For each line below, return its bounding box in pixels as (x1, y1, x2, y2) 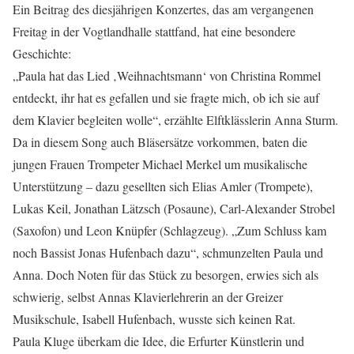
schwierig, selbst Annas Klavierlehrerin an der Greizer (13, 288, 283, 305)
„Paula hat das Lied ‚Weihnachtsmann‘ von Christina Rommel (13, 66, 321, 84)
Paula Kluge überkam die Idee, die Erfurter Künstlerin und (13, 332, 304, 349)
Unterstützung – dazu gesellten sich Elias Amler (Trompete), (13, 177, 313, 194)
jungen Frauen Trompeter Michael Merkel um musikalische (13, 155, 307, 172)
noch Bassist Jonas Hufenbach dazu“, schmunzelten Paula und (13, 243, 323, 261)
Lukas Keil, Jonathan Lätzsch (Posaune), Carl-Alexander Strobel (13, 199, 335, 217)
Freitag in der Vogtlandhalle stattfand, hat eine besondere (13, 22, 296, 40)
